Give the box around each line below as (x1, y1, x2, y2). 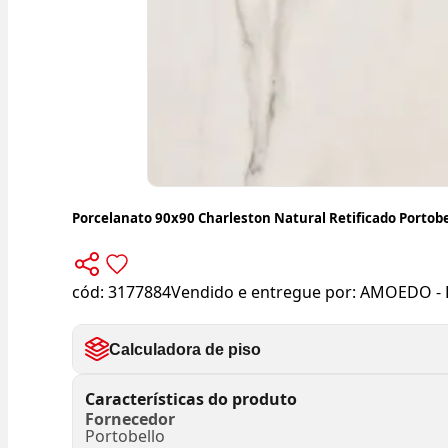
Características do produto (85, 387, 297, 410)
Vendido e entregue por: (171, 281, 360, 304)
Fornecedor (85, 408, 175, 431)
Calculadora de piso (109, 340, 261, 358)
